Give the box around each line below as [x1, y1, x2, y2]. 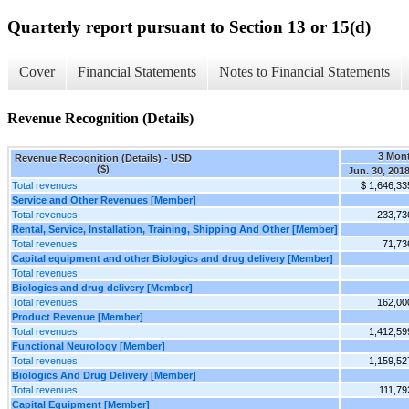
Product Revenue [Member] [12, 310, 143, 322]
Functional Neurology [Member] [12, 340, 165, 351]
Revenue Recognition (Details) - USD [15, 152, 192, 163]
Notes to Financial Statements [219, 64, 390, 80]
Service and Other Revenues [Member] [12, 194, 196, 205]
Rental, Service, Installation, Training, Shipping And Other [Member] [12, 223, 338, 235]
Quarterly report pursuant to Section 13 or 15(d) [7, 16, 371, 37]
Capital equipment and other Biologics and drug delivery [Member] [12, 252, 333, 264]
